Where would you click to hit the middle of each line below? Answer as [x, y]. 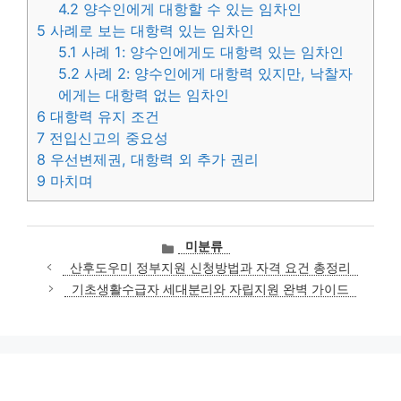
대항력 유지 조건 [102, 116]
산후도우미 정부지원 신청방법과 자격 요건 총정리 [210, 267]
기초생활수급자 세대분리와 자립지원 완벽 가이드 [210, 289]
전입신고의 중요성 [107, 137]
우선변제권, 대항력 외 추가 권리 [152, 159]
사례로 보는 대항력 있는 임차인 [150, 30]
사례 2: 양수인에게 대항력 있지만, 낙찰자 [217, 73]
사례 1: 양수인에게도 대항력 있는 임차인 [211, 51]
